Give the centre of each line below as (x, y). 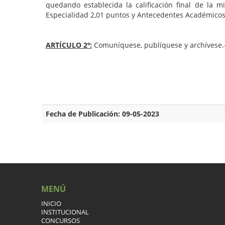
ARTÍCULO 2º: (69, 45)
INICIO (51, 204)
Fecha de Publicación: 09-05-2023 (102, 114)
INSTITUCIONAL (65, 212)
